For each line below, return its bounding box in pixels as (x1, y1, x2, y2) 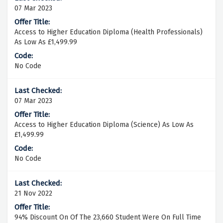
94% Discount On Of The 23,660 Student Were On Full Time (14, 213, 201, 222)
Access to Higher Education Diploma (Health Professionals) (14, 28, 203, 37)
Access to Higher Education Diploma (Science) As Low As (14, 120, 194, 129)
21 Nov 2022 (14, 189, 52, 198)
